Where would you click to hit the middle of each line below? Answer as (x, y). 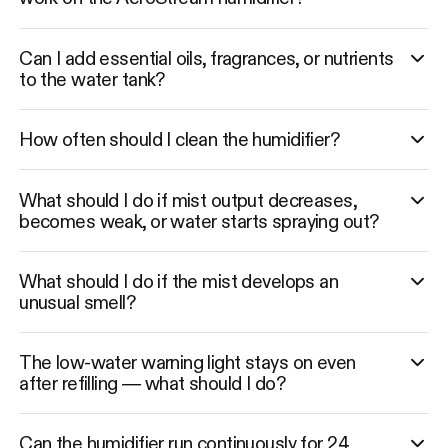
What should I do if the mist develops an (179, 280)
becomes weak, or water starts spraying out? (199, 220)
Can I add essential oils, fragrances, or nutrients (206, 57)
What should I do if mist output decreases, (188, 199)
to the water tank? (92, 78)
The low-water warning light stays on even (187, 361)
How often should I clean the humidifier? (179, 138)
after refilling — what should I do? (152, 382)
